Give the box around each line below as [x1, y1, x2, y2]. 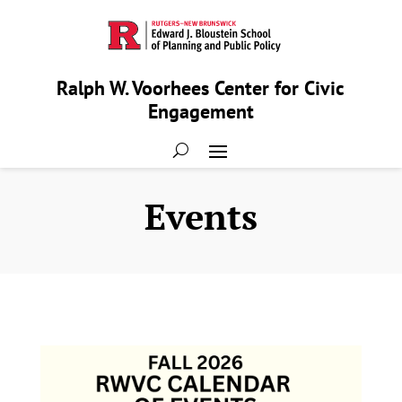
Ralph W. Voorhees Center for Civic [57, 75, 345, 101]
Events [144, 192, 258, 240]
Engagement [147, 99, 254, 125]
